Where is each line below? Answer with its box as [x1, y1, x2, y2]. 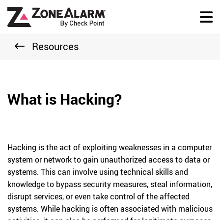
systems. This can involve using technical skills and [7, 166, 188, 177]
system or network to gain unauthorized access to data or [7, 154, 210, 165]
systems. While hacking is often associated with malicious [7, 203, 213, 214]
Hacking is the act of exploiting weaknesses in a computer [7, 142, 212, 153]
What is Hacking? [7, 89, 122, 109]
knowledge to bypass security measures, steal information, [7, 179, 212, 190]
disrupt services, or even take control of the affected [7, 191, 190, 202]
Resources [32, 40, 79, 53]
